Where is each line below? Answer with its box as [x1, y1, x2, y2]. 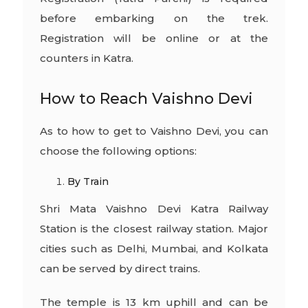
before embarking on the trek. [39, 11, 269, 25]
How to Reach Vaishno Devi [39, 89, 253, 108]
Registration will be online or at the [39, 31, 269, 45]
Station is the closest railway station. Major [39, 221, 269, 235]
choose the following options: [39, 144, 197, 157]
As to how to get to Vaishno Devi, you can [39, 124, 269, 137]
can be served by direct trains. [39, 261, 200, 275]
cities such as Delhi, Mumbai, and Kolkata [39, 241, 269, 255]
